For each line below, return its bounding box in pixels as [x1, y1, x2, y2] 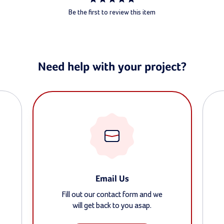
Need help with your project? [37, 61, 186, 73]
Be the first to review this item [68, 9, 155, 16]
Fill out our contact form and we [61, 190, 163, 199]
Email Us [95, 174, 129, 184]
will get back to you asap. [72, 201, 152, 210]
